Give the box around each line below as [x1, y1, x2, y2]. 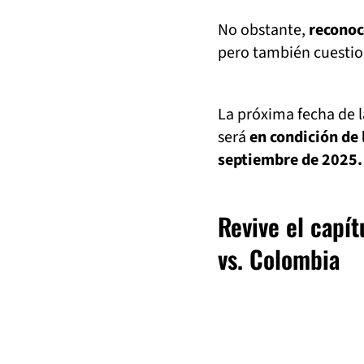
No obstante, [218, 18, 309, 41]
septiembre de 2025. [218, 148, 362, 171]
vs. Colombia [218, 240, 340, 277]
